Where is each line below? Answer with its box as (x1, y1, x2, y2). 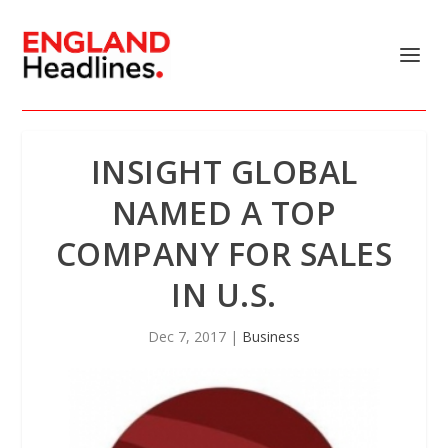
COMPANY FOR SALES (55, 232, 393, 275)
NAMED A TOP (111, 191, 337, 234)
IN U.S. (171, 273, 277, 316)
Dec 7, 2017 (148, 327, 226, 346)
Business (242, 327, 300, 346)
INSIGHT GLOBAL (90, 150, 358, 193)
